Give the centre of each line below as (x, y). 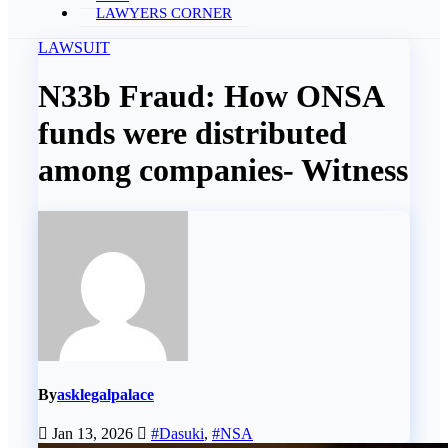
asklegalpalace (105, 395)
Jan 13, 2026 (92, 434)
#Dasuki (177, 434)
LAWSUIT (74, 47)
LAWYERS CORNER (164, 13)
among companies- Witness (223, 170)
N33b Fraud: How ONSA (210, 96)
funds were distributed (192, 133)
